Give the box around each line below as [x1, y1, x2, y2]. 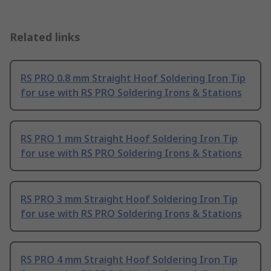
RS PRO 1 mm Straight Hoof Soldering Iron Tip [21, 132, 238, 146]
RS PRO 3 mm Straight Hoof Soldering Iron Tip [21, 192, 238, 206]
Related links [10, 30, 80, 45]
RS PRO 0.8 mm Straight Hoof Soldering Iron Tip [21, 71, 246, 85]
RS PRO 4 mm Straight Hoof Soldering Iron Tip [21, 253, 238, 267]
